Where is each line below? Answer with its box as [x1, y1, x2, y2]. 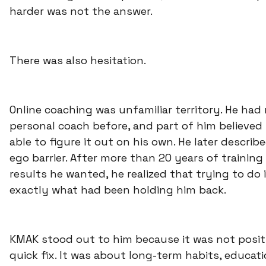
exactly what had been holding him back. [9, 183, 226, 197]
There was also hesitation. [9, 53, 146, 68]
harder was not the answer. [9, 4, 153, 18]
